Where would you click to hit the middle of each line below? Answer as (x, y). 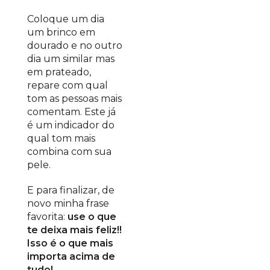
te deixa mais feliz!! (74, 230)
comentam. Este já (71, 112)
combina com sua (69, 152)
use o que (92, 217)
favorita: (47, 217)
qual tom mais (61, 138)
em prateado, (59, 72)
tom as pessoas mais (74, 99)
